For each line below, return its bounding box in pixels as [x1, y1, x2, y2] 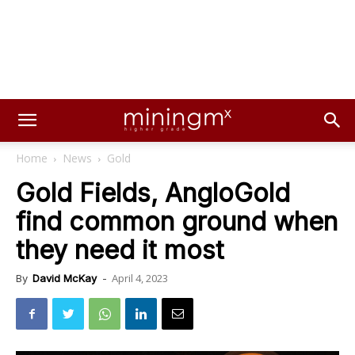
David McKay [32, 272, 97, 284]
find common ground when [16, 206, 338, 237]
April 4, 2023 [112, 271, 168, 285]
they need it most [16, 235, 224, 265]
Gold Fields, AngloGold [16, 177, 290, 208]
